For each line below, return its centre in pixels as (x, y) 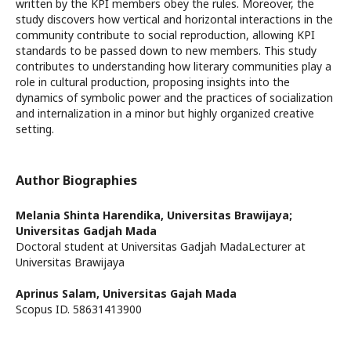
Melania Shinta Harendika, (91, 215)
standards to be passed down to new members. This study (166, 51)
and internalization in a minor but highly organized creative (165, 113)
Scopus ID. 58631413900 (79, 309)
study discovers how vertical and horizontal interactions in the (174, 19)
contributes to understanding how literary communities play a (174, 66)
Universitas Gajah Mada (170, 293)
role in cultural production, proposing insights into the (153, 82)
